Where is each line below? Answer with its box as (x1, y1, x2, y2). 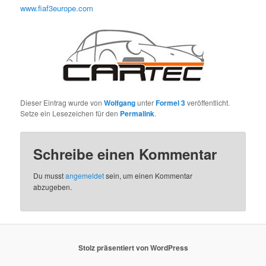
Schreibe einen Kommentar (33, 143, 217, 164)
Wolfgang (104, 97, 136, 109)
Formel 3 (156, 97, 186, 109)
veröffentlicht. (185, 97, 230, 108)
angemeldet (65, 170, 104, 180)
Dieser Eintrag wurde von (20, 97, 104, 108)
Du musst (33, 170, 66, 180)
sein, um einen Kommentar (104, 170, 193, 180)
